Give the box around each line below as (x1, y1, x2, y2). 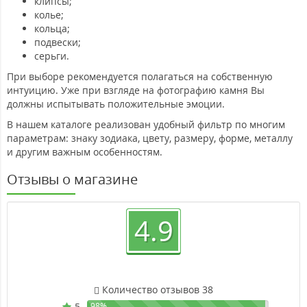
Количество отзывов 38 (99, 282, 213, 296)
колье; (34, 8, 64, 21)
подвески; (34, 35, 81, 49)
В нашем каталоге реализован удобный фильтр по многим (7, 117, 285, 131)
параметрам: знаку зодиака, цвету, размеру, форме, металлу (7, 131, 293, 145)
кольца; (34, 21, 70, 35)
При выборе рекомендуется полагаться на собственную (7, 69, 273, 83)
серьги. (34, 49, 69, 62)
